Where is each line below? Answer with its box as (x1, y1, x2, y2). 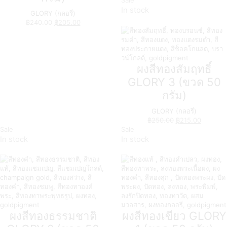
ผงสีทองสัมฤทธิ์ (136, 61, 212, 75)
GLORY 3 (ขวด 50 (127, 74, 221, 89)
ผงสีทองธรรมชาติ (9, 209, 97, 223)
